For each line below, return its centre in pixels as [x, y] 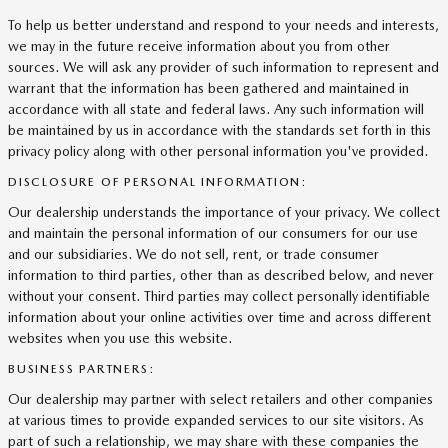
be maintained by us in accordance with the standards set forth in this [219, 130]
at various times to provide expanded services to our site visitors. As [216, 420]
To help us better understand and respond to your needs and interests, [223, 25]
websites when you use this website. [120, 338]
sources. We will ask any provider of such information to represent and [223, 67]
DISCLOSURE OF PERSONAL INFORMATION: [157, 181]
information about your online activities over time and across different [219, 317]
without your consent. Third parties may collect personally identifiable [219, 296]
